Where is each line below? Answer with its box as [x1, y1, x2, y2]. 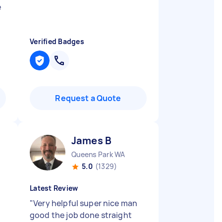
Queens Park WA [71, 150, 125, 159]
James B [71, 134, 112, 147]
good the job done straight [30, 210, 132, 221]
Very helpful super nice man [33, 198, 138, 209]
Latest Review [30, 183, 78, 193]
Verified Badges [30, 37, 84, 46]
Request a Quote [55, 93, 121, 104]
